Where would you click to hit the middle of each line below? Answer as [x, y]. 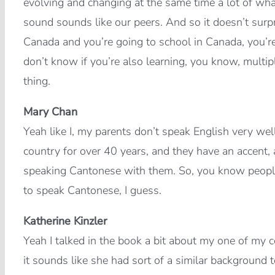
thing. [37, 81]
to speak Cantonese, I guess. [92, 191]
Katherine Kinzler [65, 221]
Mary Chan [50, 112]
